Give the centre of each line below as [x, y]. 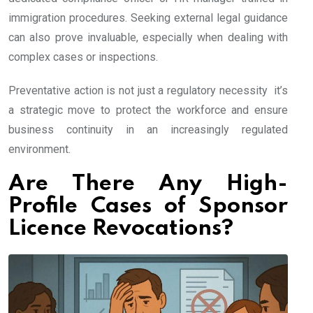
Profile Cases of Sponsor [148, 207]
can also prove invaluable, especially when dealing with [148, 38]
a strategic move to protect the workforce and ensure [148, 110]
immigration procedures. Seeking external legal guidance [148, 18]
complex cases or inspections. [83, 57]
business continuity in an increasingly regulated [148, 130]
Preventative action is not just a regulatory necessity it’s [148, 91]
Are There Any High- [148, 184]
